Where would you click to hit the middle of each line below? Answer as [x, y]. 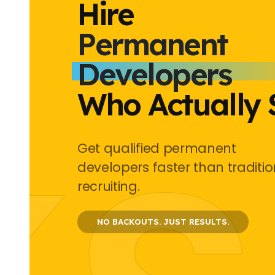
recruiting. [109, 187]
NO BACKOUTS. [130, 222]
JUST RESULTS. [196, 222]
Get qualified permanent [157, 149]
